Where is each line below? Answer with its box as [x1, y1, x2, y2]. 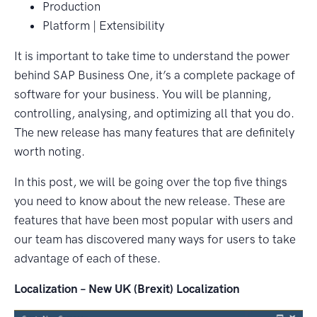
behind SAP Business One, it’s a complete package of [14, 67, 295, 82]
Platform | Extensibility [42, 18, 164, 33]
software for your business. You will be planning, [14, 86, 271, 101]
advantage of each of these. [14, 250, 161, 265]
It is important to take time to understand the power [14, 48, 290, 63]
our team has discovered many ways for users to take [14, 231, 296, 246]
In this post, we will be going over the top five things [14, 174, 287, 189]
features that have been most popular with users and [14, 212, 293, 227]
